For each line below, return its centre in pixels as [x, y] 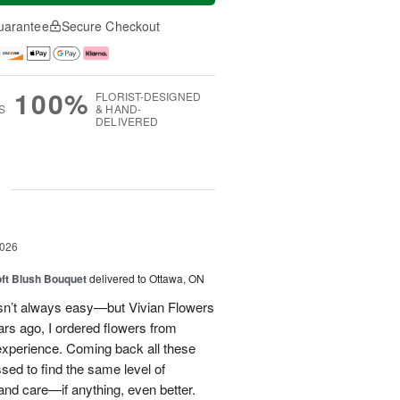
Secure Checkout [111, 26]
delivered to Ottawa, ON [147, 279]
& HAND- [118, 109]
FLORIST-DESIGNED [148, 96]
